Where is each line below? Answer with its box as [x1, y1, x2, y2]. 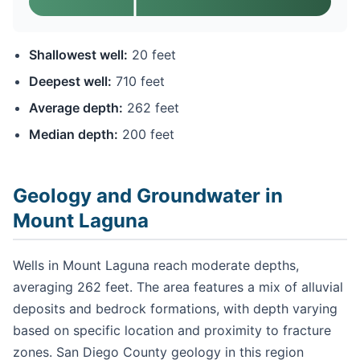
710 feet [112, 73, 165, 90]
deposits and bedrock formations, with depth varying [13, 301, 337, 317]
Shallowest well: [29, 47, 128, 63]
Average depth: [29, 100, 123, 117]
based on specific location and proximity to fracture [13, 322, 331, 339]
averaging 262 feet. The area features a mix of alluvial [13, 279, 343, 296]
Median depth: [29, 126, 118, 143]
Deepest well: [29, 73, 112, 90]
